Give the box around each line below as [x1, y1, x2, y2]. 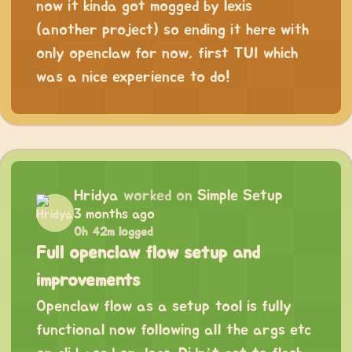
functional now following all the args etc [36, 322, 311, 339]
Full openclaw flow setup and [36, 244, 260, 263]
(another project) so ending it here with [36, 22, 309, 38]
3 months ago [74, 207, 155, 222]
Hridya [74, 188, 119, 204]
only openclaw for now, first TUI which [36, 46, 298, 62]
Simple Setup [197, 188, 283, 204]
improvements [36, 271, 140, 291]
